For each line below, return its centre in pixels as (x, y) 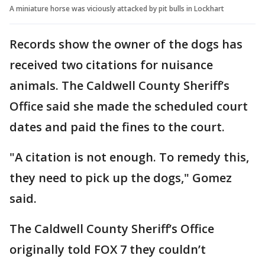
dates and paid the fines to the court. (117, 127)
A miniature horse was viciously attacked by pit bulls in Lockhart (117, 8)
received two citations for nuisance (111, 64)
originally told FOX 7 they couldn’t (108, 249)
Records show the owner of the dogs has (126, 44)
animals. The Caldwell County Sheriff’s (119, 85)
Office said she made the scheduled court (129, 106)
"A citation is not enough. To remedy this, (129, 157)
